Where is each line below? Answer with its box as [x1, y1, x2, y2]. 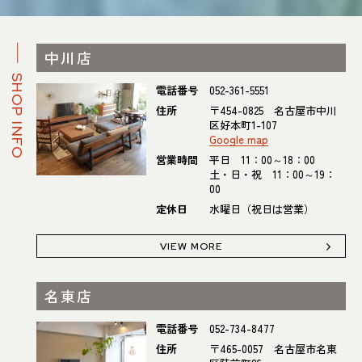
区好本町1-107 [208, 117, 277, 133]
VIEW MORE [160, 240, 222, 253]
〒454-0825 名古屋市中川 [208, 103, 337, 118]
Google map [208, 132, 268, 147]
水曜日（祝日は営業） [208, 201, 314, 217]
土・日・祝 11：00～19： [208, 166, 335, 182]
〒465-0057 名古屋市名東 [208, 341, 337, 356]
